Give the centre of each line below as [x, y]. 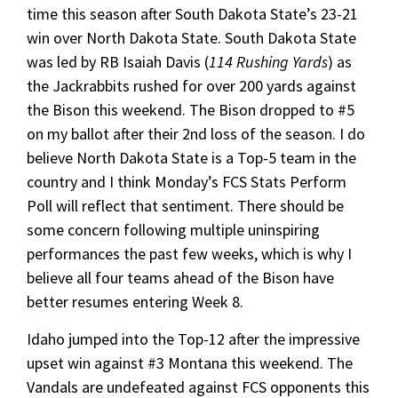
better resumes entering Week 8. [137, 301]
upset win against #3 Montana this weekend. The [190, 362]
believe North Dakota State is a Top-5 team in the [191, 157]
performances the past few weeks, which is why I [189, 253]
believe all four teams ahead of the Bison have [180, 277]
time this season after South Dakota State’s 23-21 [192, 13]
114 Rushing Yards [268, 61]
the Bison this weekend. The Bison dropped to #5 [191, 109]
